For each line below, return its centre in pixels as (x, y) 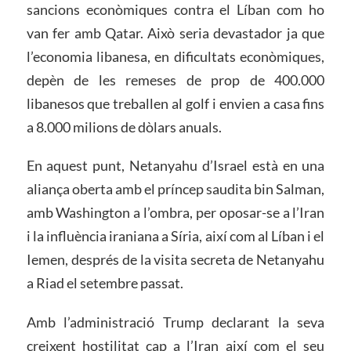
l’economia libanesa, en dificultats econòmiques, (175, 56)
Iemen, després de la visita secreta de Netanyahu (175, 260)
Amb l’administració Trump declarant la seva (175, 322)
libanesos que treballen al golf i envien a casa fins (175, 103)
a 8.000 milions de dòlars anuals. (124, 127)
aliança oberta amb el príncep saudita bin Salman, (175, 189)
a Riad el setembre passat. (105, 283)
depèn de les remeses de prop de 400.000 (175, 80)
